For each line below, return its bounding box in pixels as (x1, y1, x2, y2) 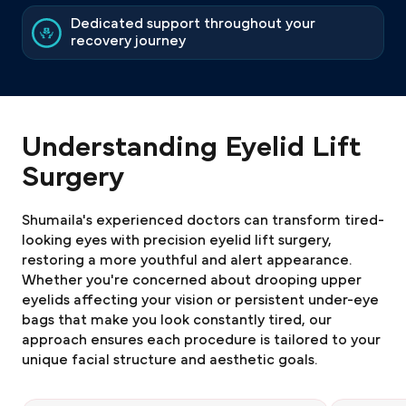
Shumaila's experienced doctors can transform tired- (22, 213, 384, 227)
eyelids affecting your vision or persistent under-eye (22, 293, 379, 307)
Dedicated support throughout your (71, 16, 315, 31)
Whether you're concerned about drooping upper (22, 273, 362, 287)
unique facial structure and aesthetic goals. (22, 353, 317, 367)
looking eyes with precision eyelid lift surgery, (22, 233, 332, 247)
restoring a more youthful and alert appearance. (22, 253, 352, 267)
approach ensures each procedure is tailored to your (22, 333, 381, 347)
